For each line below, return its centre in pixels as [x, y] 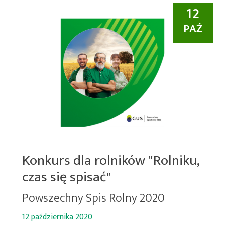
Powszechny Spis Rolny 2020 [94, 198]
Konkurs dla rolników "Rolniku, [111, 160]
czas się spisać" [67, 177]
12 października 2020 [58, 217]
